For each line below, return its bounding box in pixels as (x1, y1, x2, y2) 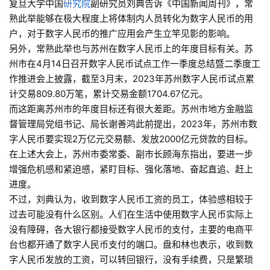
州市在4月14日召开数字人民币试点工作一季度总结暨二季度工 (9, 58, 260, 70)
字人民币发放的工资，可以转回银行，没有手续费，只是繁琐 (9, 254, 253, 266)
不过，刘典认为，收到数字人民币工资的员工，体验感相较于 (9, 193, 253, 206)
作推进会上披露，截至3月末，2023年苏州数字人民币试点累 (9, 73, 254, 85)
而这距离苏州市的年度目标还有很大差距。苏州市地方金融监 (9, 103, 253, 115)
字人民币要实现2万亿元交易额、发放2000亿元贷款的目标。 (9, 133, 253, 145)
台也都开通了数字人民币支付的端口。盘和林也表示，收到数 (9, 239, 253, 251)
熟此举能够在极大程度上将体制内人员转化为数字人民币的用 (9, 13, 253, 25)
